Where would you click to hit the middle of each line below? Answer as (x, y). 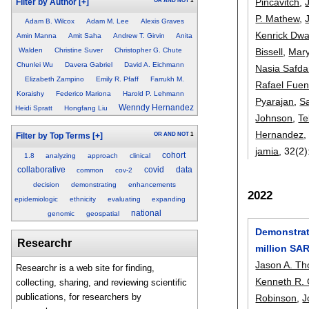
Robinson (276, 298)
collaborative (41, 169)
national (146, 213)
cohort (173, 155)
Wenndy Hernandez (157, 108)
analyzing (61, 155)
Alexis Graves (162, 21)
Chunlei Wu (34, 65)
